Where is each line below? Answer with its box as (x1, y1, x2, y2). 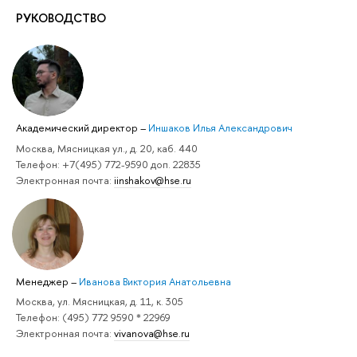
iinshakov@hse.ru (114, 172, 191, 187)
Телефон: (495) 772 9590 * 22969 (16, 309, 171, 324)
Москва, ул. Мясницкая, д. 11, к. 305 (16, 293, 183, 308)
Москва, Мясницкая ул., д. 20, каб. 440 (16, 140, 198, 155)
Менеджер (16, 273, 71, 288)
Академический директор (16, 120, 140, 135)
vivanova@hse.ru (114, 325, 190, 340)
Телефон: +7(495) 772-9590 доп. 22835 (16, 156, 201, 171)
